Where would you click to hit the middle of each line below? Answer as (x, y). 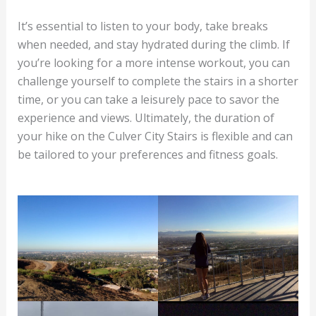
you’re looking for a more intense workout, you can (153, 62)
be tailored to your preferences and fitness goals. (147, 154)
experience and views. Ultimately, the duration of (146, 117)
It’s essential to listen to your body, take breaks (142, 26)
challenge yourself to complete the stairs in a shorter (158, 81)
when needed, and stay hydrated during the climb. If (153, 44)
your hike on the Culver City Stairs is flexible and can (155, 136)
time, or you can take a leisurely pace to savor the (148, 99)
